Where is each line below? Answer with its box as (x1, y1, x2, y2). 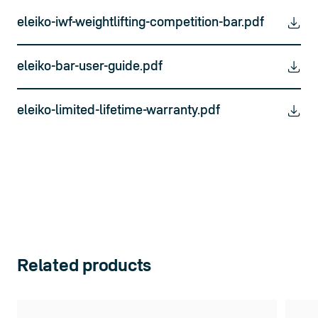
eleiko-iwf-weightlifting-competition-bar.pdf (17, 16, 264, 29)
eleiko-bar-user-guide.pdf (17, 60, 163, 73)
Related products (17, 258, 152, 275)
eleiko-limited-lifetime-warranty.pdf (17, 104, 220, 117)
